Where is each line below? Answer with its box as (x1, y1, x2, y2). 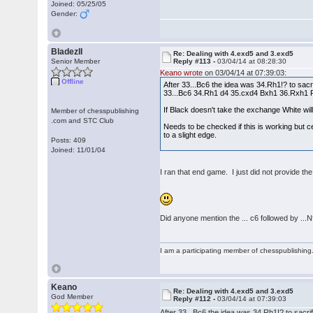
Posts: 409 (51, 136, 87, 144)
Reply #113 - (173, 57, 218, 65)
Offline (61, 78, 85, 85)
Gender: (51, 10, 80, 17)
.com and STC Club (51, 117, 115, 124)
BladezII (51, 47, 83, 57)
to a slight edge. (163, 131, 217, 139)
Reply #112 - (173, 295, 218, 303)
